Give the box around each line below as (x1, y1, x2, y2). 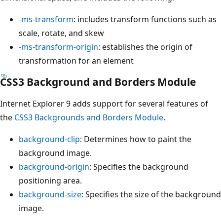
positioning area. (19, 175, 82, 186)
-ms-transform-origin (19, 41, 98, 52)
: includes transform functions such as (74, 13, 217, 25)
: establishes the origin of (98, 41, 192, 52)
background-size (19, 188, 81, 200)
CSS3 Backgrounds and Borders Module (14, 111, 163, 123)
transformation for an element (19, 55, 134, 66)
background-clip (19, 133, 80, 145)
